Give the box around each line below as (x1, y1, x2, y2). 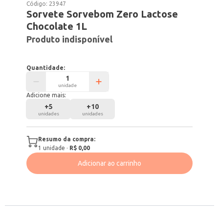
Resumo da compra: (38, 136, 96, 142)
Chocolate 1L (26, 21, 88, 32)
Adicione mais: (26, 92, 66, 98)
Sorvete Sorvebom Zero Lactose (26, 8, 178, 20)
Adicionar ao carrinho (78, 159, 141, 167)
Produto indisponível (26, 34, 113, 44)
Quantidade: (26, 65, 66, 71)
